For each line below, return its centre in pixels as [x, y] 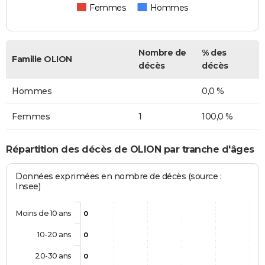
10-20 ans [54, 234]
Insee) [28, 186]
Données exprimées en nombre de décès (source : [119, 176]
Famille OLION [42, 59]
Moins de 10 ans [43, 213]
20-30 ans [53, 255]
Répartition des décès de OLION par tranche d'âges [130, 149]
